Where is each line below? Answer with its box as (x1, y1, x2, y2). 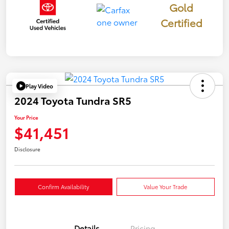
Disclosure (14, 145, 40, 153)
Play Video (26, 81, 53, 90)
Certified (160, 15, 202, 30)
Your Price (14, 113, 38, 122)
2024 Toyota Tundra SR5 (14, 93, 131, 108)
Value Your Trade (144, 182, 188, 191)
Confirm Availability (38, 182, 89, 191)
